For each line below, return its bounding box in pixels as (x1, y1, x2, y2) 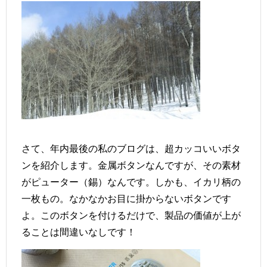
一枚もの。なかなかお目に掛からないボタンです (21, 193, 231, 204)
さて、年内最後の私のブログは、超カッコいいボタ (21, 142, 241, 154)
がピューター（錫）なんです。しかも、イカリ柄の (21, 176, 241, 187)
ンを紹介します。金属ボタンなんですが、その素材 (21, 159, 241, 170)
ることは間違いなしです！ (21, 226, 136, 237)
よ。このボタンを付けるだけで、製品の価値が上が (21, 209, 241, 221)
